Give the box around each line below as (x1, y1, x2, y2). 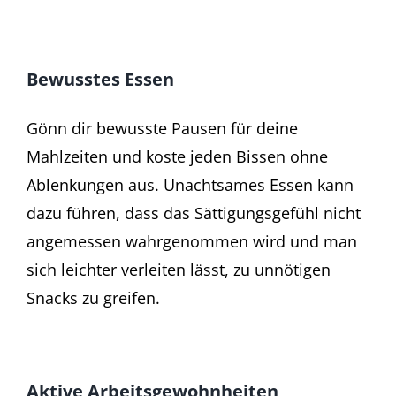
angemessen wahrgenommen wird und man (27, 230, 357, 252)
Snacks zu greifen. (27, 286, 160, 308)
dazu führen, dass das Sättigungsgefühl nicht (27, 202, 361, 224)
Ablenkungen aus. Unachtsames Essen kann (27, 173, 354, 195)
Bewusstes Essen (27, 66, 174, 91)
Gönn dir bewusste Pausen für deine (27, 117, 298, 139)
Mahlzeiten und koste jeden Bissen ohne (27, 145, 328, 167)
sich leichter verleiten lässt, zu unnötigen (27, 258, 331, 280)
